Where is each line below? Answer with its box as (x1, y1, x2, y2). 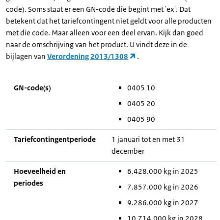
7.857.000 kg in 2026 (127, 182, 198, 192)
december (111, 146, 144, 156)
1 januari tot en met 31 (111, 135, 185, 144)
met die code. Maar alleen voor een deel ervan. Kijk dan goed (6, 28, 203, 37)
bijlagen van (6, 52, 47, 61)
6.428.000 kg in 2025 (127, 166, 198, 176)
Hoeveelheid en (14, 166, 66, 176)
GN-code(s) (14, 83, 51, 92)
